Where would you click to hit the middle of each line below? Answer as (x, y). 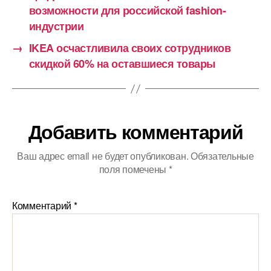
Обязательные (221, 156)
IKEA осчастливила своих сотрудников (130, 48)
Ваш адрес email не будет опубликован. (103, 156)
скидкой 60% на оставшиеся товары (122, 64)
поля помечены (134, 169)
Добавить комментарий (135, 132)
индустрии (56, 26)
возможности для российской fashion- (127, 11)
